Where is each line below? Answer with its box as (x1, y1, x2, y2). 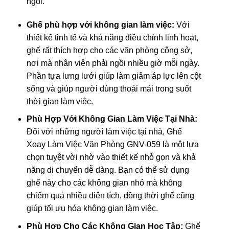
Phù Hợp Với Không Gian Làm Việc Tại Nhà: (26, 114, 197, 124)
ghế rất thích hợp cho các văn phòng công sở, (26, 45, 192, 55)
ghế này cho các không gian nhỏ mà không (26, 178, 182, 188)
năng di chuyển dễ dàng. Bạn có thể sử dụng (26, 166, 189, 175)
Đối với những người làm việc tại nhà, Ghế (26, 127, 182, 136)
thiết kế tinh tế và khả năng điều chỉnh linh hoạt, (26, 33, 198, 42)
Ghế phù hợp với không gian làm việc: (26, 20, 174, 29)
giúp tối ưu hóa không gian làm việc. (26, 204, 158, 213)
